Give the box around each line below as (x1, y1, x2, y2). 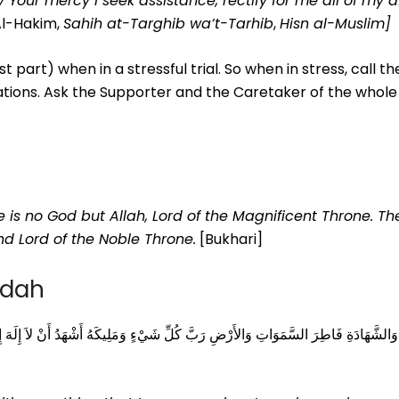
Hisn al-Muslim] (280, 13, 391, 35)
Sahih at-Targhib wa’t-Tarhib (63, 13, 273, 35)
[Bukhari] (196, 228, 263, 249)
